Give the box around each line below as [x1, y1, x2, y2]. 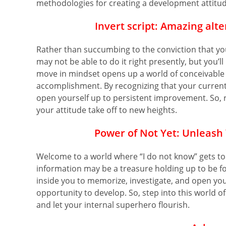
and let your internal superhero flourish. [36, 199, 190, 210]
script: [124, 19, 160, 33]
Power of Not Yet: [94, 126, 182, 140]
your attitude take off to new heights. [36, 104, 177, 116]
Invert [94, 19, 125, 33]
